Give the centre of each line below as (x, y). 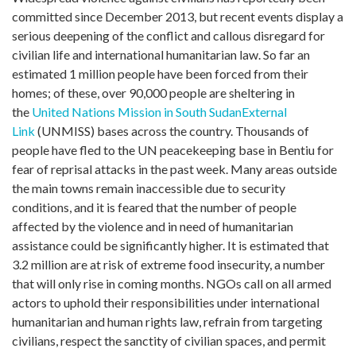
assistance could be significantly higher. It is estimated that (170, 245)
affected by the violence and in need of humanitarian (153, 226)
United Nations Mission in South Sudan (137, 111)
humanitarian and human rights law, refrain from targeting (167, 321)
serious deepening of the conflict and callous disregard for (168, 35)
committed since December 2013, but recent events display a (178, 16)
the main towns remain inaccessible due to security (149, 188)
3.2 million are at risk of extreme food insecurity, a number (168, 264)
